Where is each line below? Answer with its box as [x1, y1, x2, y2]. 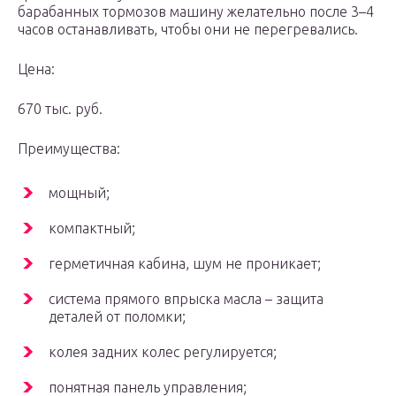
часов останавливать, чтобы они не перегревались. [18, 21, 358, 38]
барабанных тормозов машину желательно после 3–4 [18, 4, 374, 20]
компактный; [49, 220, 135, 237]
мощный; [49, 185, 110, 202]
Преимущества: [18, 141, 120, 157]
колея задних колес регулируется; [49, 344, 277, 361]
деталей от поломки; [49, 308, 186, 325]
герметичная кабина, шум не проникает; [49, 255, 321, 272]
